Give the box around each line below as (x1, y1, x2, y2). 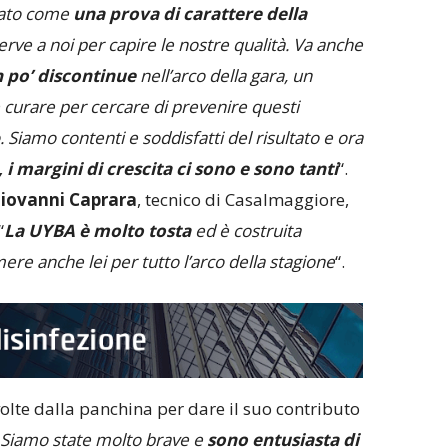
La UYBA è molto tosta (3, 219, 191, 243)
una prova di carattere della (72, 2, 307, 26)
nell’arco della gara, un (135, 64, 312, 88)
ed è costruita (190, 219, 301, 243)
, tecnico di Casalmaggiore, (136, 188, 349, 212)
